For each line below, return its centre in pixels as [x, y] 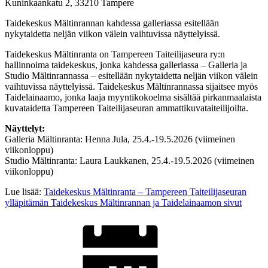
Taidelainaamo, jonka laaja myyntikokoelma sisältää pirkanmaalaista [133, 98]
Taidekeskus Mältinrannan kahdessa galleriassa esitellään [112, 23]
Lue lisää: [24, 192]
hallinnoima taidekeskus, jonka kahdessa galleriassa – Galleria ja [126, 65]
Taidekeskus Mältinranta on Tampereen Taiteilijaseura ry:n [115, 54]
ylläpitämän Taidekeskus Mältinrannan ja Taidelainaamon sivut [123, 203]
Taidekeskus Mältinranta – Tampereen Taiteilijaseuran [145, 192]
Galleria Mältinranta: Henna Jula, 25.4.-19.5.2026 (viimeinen [120, 139]
